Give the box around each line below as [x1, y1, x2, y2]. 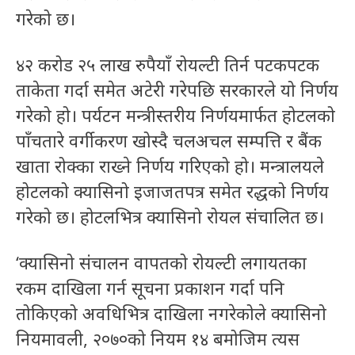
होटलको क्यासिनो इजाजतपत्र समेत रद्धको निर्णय [16, 179, 329, 204]
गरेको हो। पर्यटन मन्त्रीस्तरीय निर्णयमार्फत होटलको [16, 103, 335, 128]
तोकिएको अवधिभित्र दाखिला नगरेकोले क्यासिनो [16, 301, 326, 326]
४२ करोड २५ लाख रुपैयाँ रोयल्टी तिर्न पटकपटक [16, 52, 319, 77]
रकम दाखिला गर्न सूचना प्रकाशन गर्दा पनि [16, 276, 284, 300]
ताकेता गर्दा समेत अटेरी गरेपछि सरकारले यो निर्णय [16, 78, 338, 102]
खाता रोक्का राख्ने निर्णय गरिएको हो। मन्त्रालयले [16, 154, 324, 178]
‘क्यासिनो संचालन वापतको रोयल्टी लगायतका [16, 250, 307, 275]
